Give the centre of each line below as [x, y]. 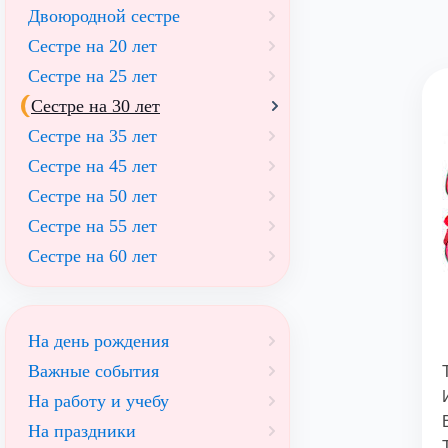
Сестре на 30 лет [95, 106]
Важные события [93, 371]
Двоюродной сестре [104, 16]
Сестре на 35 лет [92, 136]
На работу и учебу [98, 401]
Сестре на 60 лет [92, 256]
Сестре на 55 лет [92, 226]
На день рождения [98, 341]
